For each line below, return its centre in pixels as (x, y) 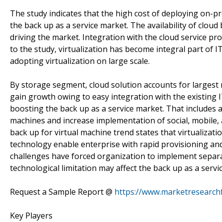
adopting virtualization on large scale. (80, 61)
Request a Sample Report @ (62, 192)
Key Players (31, 215)
